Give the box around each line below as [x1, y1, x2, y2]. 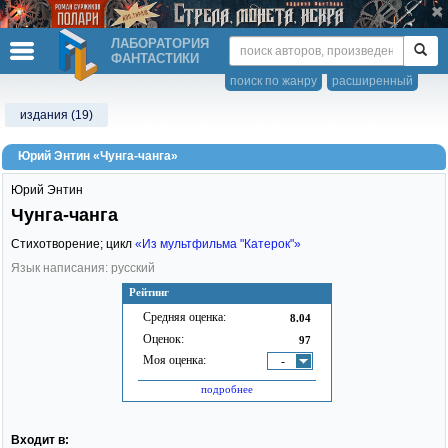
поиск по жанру [230, 74, 317, 88]
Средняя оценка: [143, 310, 226, 324]
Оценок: [143, 331, 184, 346]
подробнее [201, 382, 253, 395]
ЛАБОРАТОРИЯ [111, 36, 209, 51]
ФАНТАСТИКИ [111, 51, 199, 66]
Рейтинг [129, 286, 169, 298]
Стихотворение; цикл [11, 237, 135, 251]
